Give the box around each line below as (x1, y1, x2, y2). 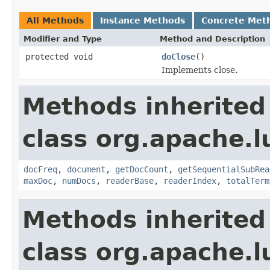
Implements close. (162, 64, 237, 75)
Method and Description (160, 34, 265, 43)
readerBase (105, 175, 154, 186)
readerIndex (163, 175, 216, 186)
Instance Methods (100, 15, 185, 25)
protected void (25, 51, 93, 61)
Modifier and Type (24, 34, 102, 43)
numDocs (62, 175, 96, 186)
